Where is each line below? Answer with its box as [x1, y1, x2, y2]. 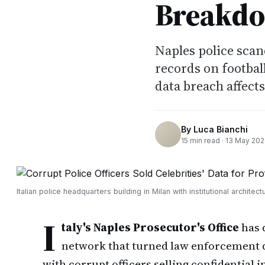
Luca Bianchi [193, 124, 248, 134]
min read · [188, 135, 225, 145]
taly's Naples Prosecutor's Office [62, 219, 239, 235]
